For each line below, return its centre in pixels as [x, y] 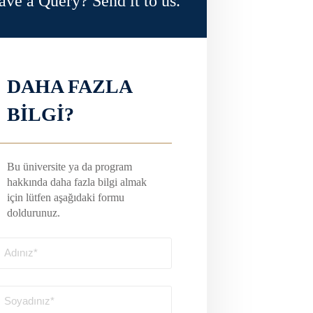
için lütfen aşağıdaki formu [66, 197]
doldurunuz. [34, 213]
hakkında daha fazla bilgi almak [77, 182]
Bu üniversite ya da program [70, 167]
